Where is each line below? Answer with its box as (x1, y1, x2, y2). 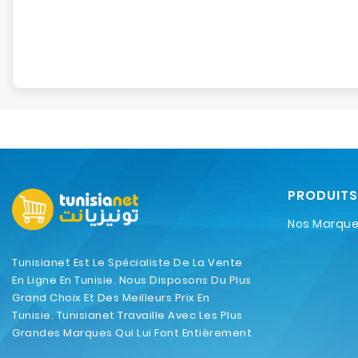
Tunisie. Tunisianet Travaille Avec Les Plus (12, 307, 243, 323)
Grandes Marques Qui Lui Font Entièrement (12, 324, 252, 340)
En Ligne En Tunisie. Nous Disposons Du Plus (12, 272, 252, 288)
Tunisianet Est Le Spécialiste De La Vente (12, 254, 243, 270)
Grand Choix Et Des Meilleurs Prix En (12, 289, 209, 305)
